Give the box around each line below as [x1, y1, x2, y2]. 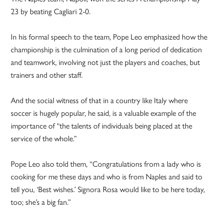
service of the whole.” [11, 132, 77, 144]
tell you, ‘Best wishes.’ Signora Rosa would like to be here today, [11, 183, 205, 195]
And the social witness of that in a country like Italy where [11, 94, 188, 106]
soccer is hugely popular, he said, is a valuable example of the [11, 107, 197, 119]
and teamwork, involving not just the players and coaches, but [11, 56, 200, 68]
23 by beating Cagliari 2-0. [11, 5, 91, 17]
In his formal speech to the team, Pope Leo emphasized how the [11, 31, 208, 43]
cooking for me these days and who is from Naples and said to [11, 171, 203, 182]
